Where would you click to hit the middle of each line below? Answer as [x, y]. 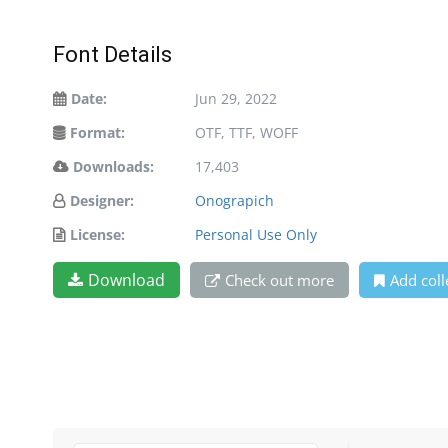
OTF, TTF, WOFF [246, 132]
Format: [97, 132]
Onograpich [234, 200]
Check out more [279, 279]
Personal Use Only [256, 234]
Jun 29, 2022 [236, 98]
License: [97, 234]
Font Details [112, 54]
